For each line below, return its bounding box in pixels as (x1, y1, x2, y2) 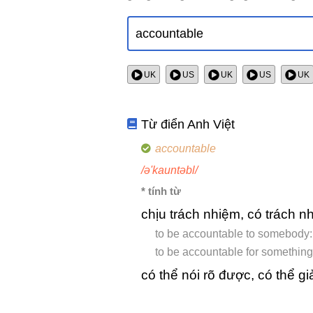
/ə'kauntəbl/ (141, 164, 198, 177)
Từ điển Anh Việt (141, 117, 235, 132)
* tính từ (141, 185, 181, 198)
